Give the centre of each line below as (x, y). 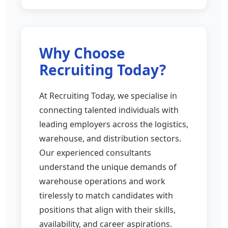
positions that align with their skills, (107, 209)
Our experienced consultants (95, 152)
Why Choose (82, 53)
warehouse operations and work (102, 181)
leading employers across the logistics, (114, 124)
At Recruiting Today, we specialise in (108, 95)
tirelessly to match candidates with (106, 195)
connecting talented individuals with (109, 110)
